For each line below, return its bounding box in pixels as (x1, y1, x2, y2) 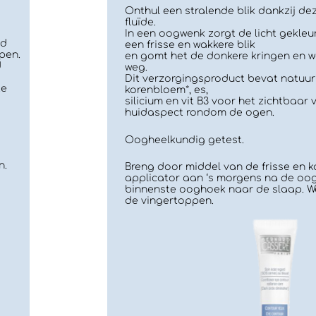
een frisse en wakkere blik (125, 39, 255, 51)
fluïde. (125, 17, 156, 28)
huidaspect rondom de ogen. (125, 107, 274, 119)
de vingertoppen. (125, 195, 214, 206)
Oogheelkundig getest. (125, 134, 244, 145)
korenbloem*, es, (125, 85, 208, 96)
